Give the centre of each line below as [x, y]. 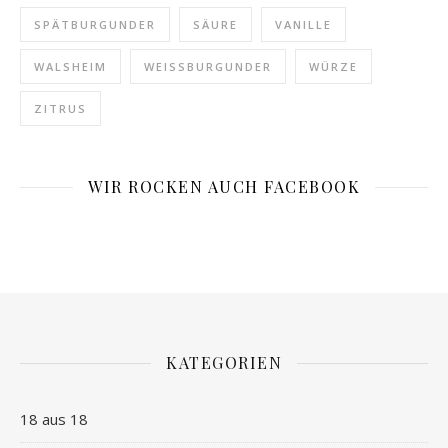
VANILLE [303, 24]
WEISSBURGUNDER [203, 66]
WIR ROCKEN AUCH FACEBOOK [224, 186]
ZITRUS [60, 108]
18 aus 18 [54, 418]
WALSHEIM [70, 66]
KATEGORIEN [224, 362]
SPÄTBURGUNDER [95, 24]
